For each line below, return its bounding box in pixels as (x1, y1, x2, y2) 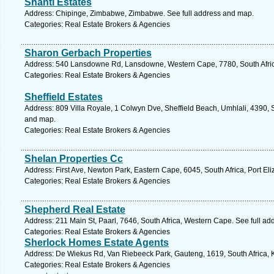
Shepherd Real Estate (24, 204, 125, 215)
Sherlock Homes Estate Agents (24, 237, 169, 248)
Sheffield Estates (24, 92, 103, 102)
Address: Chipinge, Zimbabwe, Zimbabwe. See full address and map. (24, 9, 254, 18)
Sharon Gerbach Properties (24, 48, 152, 58)
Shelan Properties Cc (24, 154, 123, 164)
